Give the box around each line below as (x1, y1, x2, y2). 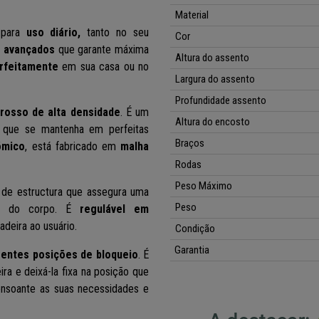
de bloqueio (77, 248, 138, 262)
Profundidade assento (175, 94, 267, 108)
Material (175, 9, 209, 22)
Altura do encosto (175, 115, 251, 129)
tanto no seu (80, 26, 150, 40)
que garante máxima (55, 43, 150, 57)
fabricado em (51, 140, 121, 154)
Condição (175, 222, 216, 236)
